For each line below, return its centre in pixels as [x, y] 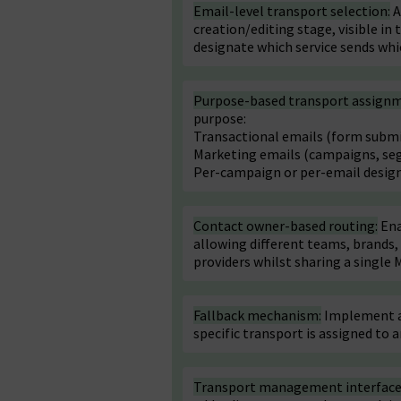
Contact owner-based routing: [286, 226]
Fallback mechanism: [257, 315]
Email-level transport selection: [292, 11]
